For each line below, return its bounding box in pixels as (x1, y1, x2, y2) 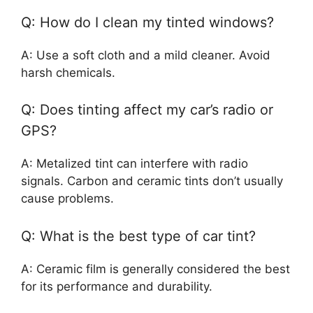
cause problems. (21, 191, 114, 206)
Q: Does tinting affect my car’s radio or (21, 101, 273, 119)
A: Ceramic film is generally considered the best (21, 261, 290, 276)
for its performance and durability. (21, 279, 212, 293)
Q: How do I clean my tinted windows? (21, 13, 274, 31)
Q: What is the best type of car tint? (21, 227, 256, 245)
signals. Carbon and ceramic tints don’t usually (21, 174, 283, 189)
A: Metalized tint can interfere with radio (21, 156, 248, 171)
